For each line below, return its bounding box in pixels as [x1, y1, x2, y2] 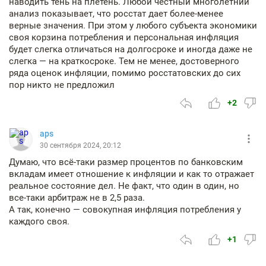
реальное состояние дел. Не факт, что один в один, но [9, 180, 239, 191]
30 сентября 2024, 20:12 [40, 141, 121, 150]
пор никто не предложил [9, 80, 117, 90]
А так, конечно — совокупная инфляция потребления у [9, 204, 241, 215]
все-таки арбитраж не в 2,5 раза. [9, 192, 145, 203]
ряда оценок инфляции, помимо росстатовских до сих [9, 68, 240, 78]
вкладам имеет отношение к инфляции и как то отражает [9, 169, 254, 179]
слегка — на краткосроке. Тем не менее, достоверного [9, 56, 239, 66]
